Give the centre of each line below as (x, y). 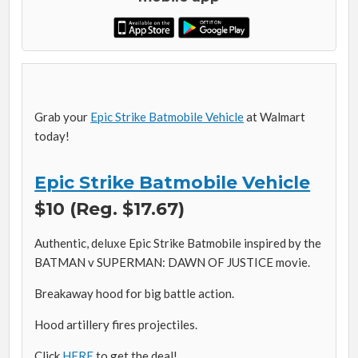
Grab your (63, 116)
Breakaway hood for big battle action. (135, 293)
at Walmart (275, 116)
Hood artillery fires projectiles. (116, 324)
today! (52, 135)
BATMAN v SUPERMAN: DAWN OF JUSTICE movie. (173, 262)
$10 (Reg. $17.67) (110, 209)
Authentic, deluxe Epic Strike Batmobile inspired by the (178, 243)
